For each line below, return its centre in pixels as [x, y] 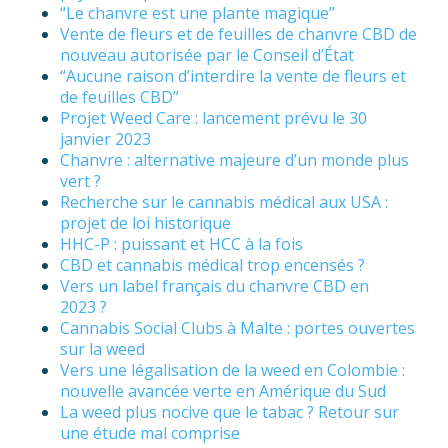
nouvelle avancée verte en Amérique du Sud [223, 391]
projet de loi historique [145, 223]
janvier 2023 [105, 139]
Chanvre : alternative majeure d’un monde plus [234, 160]
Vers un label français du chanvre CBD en [214, 286]
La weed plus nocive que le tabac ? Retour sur [229, 412]
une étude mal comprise [150, 433]
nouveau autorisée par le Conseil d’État [207, 55]
